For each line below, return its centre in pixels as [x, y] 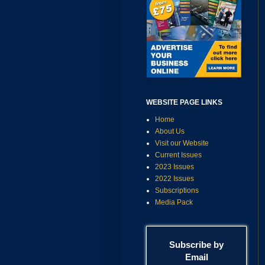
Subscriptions [177, 191]
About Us [170, 132]
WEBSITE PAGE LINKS [184, 103]
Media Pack [174, 203]
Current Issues [178, 155]
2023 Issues [174, 167]
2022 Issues [174, 179]
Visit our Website [182, 143]
